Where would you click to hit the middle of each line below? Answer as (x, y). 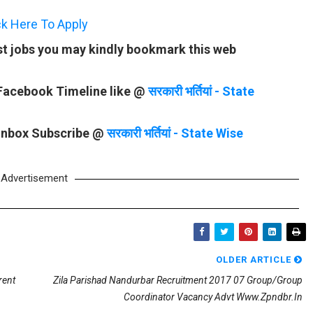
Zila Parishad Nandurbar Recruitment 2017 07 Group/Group (178, 280)
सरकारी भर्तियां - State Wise (175, 133)
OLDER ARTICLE (255, 259)
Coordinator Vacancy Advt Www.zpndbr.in (213, 297)
